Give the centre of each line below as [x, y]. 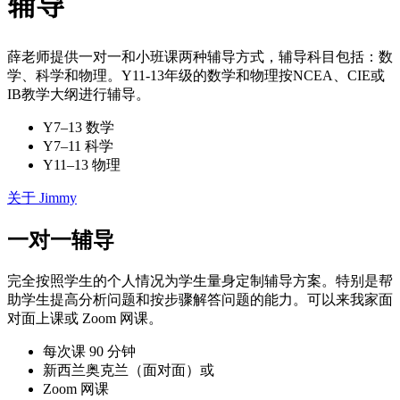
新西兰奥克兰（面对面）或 [129, 370]
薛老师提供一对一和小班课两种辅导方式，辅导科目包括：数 [200, 56]
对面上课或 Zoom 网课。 [85, 318]
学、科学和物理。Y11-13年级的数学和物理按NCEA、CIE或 [196, 75]
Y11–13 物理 [82, 164]
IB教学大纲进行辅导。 [79, 94]
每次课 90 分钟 [89, 351]
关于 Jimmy [42, 197]
